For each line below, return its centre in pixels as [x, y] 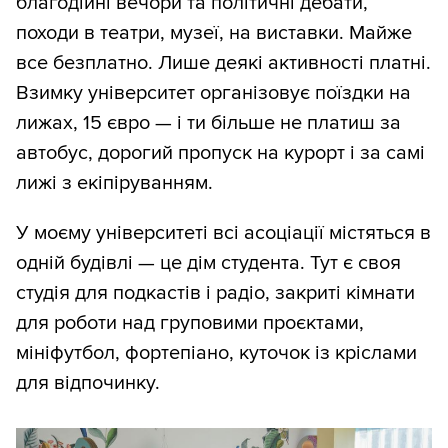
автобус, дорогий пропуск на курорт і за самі [220, 152]
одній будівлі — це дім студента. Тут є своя [208, 262]
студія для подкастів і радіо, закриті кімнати [215, 292]
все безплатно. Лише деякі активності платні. [223, 62]
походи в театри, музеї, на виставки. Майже [214, 32]
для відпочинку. [88, 382]
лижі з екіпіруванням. [114, 182]
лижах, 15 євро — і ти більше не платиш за [208, 122]
